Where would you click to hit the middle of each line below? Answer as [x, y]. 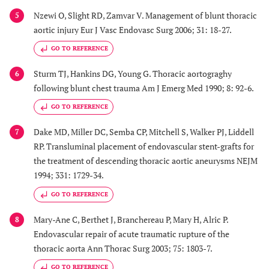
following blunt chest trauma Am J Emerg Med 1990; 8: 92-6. [144, 88]
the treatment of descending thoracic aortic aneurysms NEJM [146, 161]
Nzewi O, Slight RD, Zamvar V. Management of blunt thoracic [145, 15]
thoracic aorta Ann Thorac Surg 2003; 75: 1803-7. [123, 248]
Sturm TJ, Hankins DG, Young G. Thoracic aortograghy [133, 73]
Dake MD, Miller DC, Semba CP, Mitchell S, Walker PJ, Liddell [144, 132]
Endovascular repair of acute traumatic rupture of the [131, 234]
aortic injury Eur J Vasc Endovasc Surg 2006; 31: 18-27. [133, 29]
